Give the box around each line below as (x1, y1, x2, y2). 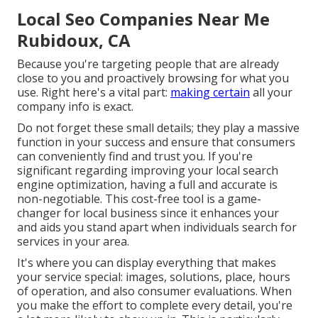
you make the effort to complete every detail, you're (17, 297, 292, 314)
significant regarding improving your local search (17, 163, 278, 179)
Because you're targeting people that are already (17, 56, 279, 72)
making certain (170, 84, 250, 101)
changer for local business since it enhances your (17, 205, 279, 221)
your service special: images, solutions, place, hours (17, 269, 290, 285)
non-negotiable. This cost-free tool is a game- (17, 191, 261, 207)
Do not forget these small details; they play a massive (17, 120, 300, 136)
